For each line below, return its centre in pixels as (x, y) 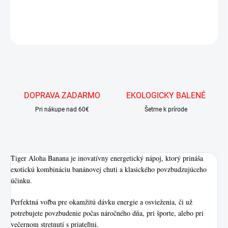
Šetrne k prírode (166, 110)
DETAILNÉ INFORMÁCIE (44, 7)
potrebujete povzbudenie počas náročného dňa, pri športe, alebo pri (107, 213)
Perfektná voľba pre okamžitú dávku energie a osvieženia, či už (102, 202)
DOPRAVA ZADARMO (62, 96)
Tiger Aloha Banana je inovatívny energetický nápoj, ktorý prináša (107, 158)
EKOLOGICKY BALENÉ (166, 96)
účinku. (21, 181)
